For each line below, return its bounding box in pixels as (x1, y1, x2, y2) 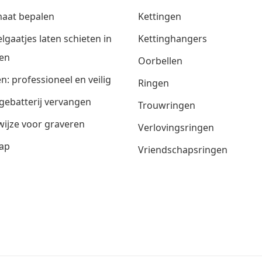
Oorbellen (138, 54, 182, 67)
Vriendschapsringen (138, 143, 227, 156)
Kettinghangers (138, 32, 207, 45)
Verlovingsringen (138, 120, 214, 134)
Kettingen (138, 9, 181, 23)
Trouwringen (138, 98, 195, 112)
